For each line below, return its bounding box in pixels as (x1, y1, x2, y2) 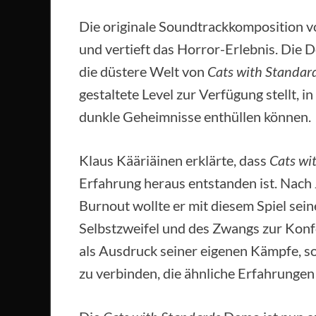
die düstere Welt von (79, 63, 207, 80)
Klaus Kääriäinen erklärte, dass (79, 152, 269, 169)
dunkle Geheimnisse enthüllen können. (79, 108, 311, 126)
